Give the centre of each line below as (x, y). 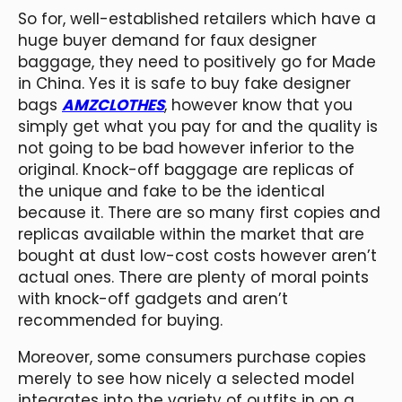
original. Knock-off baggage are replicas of (186, 169)
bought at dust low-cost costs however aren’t (197, 255)
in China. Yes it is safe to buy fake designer (184, 83)
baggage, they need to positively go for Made (197, 61)
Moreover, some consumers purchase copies (192, 357)
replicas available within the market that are (191, 234)
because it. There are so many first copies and (199, 212)
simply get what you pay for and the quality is (198, 126)
